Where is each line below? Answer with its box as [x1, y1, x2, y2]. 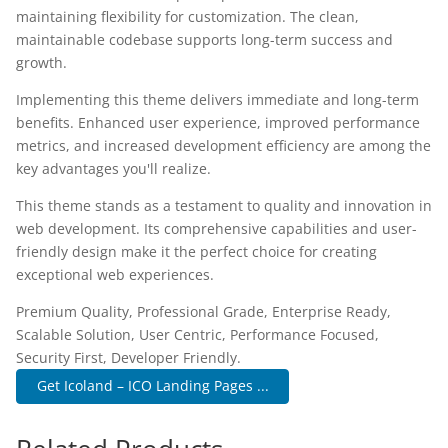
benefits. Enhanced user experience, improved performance [16, 113, 420, 132]
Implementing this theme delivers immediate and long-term [16, 90, 419, 109]
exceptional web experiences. [16, 265, 214, 284]
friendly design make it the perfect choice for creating [16, 242, 377, 261]
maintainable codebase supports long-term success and [16, 30, 393, 49]
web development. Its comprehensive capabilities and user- [16, 219, 417, 238]
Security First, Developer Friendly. [16, 348, 241, 367]
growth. [16, 53, 67, 72]
